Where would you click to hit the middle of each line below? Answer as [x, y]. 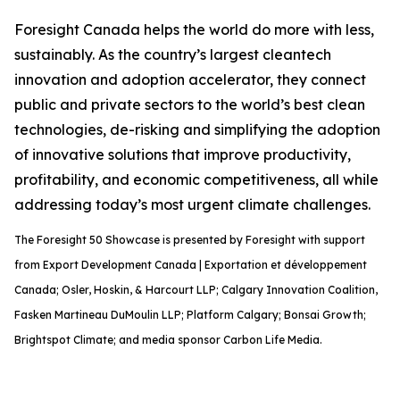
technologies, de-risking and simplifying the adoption [197, 129]
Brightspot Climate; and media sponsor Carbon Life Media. [168, 340]
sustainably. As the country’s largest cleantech [173, 54]
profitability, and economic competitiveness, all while [196, 179]
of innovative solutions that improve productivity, [183, 154]
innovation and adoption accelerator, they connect [190, 79]
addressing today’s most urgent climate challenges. [192, 204]
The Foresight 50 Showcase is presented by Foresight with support [190, 240]
